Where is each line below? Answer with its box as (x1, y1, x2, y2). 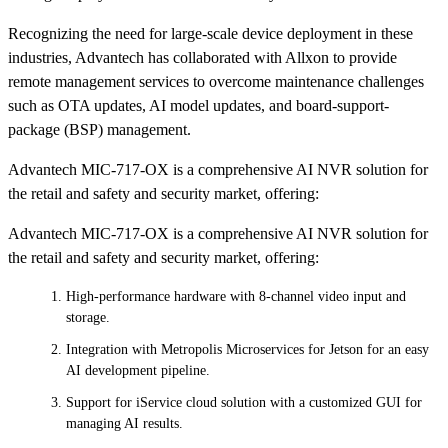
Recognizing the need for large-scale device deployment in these (8, 24, 413, 42)
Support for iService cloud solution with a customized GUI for (66, 394, 423, 410)
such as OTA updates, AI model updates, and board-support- (8, 96, 389, 114)
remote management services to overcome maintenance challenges (8, 72, 424, 90)
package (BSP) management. (8, 120, 191, 138)
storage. (66, 309, 111, 325)
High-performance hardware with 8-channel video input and (66, 288, 407, 304)
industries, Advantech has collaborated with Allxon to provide (8, 48, 397, 66)
